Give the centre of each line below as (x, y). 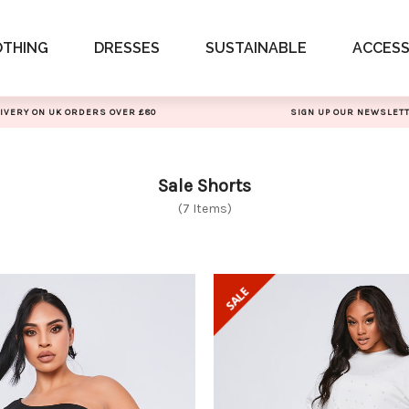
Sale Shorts (204, 186)
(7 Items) (204, 209)
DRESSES (126, 48)
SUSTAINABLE (256, 48)
